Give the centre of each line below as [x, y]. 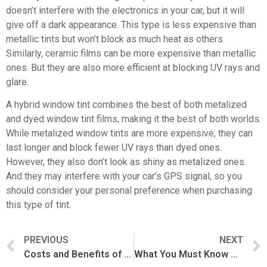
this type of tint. [38, 205]
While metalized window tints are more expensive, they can [129, 133]
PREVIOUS [46, 240]
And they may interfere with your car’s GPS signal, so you [124, 176]
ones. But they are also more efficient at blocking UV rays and [133, 68]
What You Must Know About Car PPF [234, 254]
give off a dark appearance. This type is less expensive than [131, 25]
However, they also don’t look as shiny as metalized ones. [126, 162]
